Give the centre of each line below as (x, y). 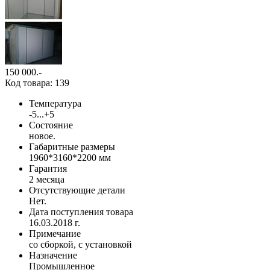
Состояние (51, 125)
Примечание (55, 233)
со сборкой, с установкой (80, 244)
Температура (55, 103)
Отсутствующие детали (77, 190)
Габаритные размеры (72, 146)
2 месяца (47, 179)
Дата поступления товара (81, 212)
